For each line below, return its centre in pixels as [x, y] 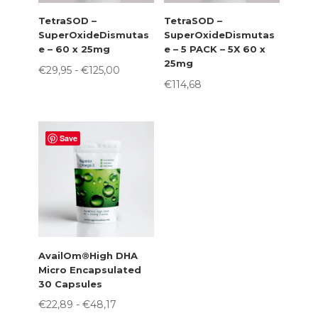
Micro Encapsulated [89, 269]
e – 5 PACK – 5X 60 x [214, 49]
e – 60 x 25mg [74, 49]
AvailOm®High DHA [88, 255]
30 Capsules [70, 284]
